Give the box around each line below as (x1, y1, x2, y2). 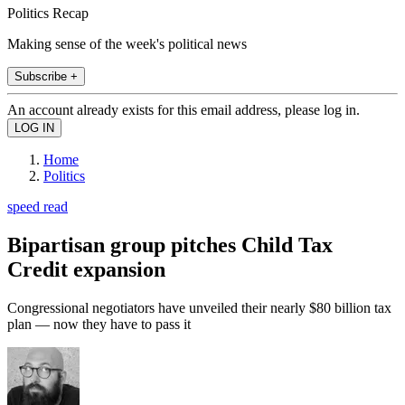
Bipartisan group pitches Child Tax (7, 232, 333, 257)
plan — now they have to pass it (7, 316, 191, 332)
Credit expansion (7, 257, 165, 281)
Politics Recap (7, 5, 89, 21)
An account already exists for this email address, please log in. (7, 101, 360, 118)
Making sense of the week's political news (7, 35, 247, 52)
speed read (7, 198, 68, 214)
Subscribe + (14, 69, 78, 83)
